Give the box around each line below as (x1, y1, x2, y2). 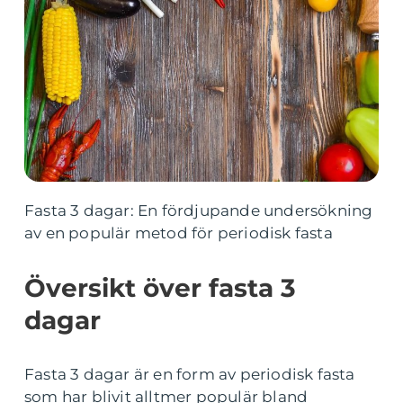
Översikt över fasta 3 (24, 273, 296, 303)
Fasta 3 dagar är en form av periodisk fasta (24, 365, 355, 383)
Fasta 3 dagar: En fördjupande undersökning (24, 201, 373, 219)
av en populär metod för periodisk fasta (24, 224, 333, 242)
